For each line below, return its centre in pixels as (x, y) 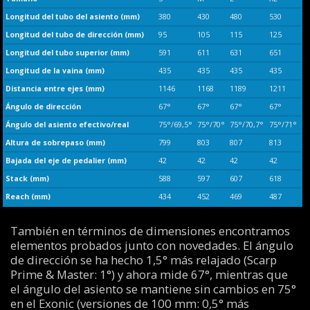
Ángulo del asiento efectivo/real (67, 125)
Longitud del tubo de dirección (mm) (74, 35)
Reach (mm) (28, 197)
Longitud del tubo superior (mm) (67, 53)
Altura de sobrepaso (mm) (55, 143)
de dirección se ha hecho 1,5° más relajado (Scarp (143, 260)
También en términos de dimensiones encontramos (150, 231)
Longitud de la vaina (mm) (55, 71)
